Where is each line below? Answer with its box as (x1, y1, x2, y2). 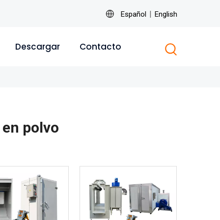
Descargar (15, 41, 60, 53)
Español (121, 9, 146, 19)
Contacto (79, 41, 121, 53)
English (155, 9, 177, 19)
